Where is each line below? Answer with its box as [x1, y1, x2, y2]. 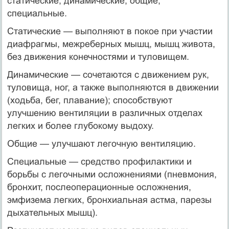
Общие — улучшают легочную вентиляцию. [7, 138, 196, 149]
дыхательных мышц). [7, 207, 98, 218]
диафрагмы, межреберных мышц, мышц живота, [7, 38, 215, 49]
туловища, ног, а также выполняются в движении [7, 82, 219, 93]
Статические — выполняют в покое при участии [7, 26, 213, 36]
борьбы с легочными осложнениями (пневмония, [7, 169, 217, 179]
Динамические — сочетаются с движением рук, [7, 69, 209, 80]
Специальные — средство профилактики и [7, 156, 192, 167]
